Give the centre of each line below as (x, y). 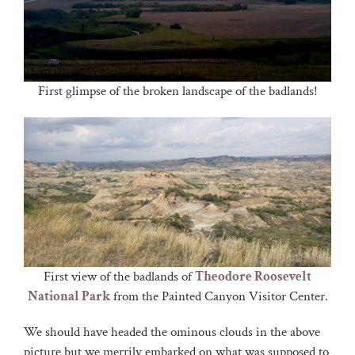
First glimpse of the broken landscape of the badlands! (177, 91)
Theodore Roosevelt (253, 276)
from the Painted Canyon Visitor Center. (219, 296)
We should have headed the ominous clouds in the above (172, 332)
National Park (69, 296)
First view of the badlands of (119, 276)
